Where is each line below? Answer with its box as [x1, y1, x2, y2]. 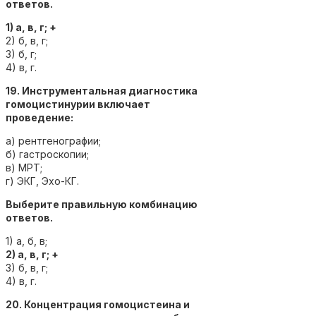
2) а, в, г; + [6, 248, 59, 260]
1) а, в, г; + [6, 20, 56, 33]
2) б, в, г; [6, 34, 48, 47]
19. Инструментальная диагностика [6, 84, 197, 97]
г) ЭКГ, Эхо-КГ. [6, 174, 79, 187]
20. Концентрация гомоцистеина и [6, 298, 190, 310]
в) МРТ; [6, 161, 42, 174]
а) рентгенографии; [6, 134, 101, 147]
